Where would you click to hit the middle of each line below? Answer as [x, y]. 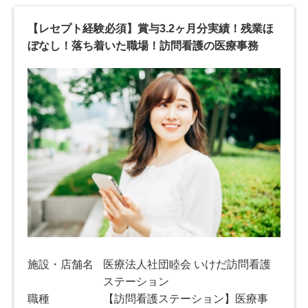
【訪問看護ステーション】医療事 [186, 298]
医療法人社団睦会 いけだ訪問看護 [187, 264]
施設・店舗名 [60, 264]
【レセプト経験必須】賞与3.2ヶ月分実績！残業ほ [151, 29]
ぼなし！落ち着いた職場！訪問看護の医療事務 [143, 46]
